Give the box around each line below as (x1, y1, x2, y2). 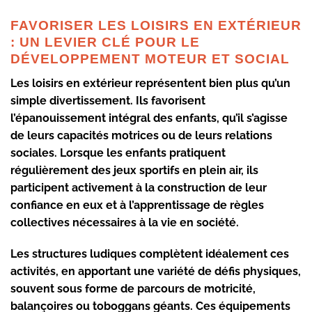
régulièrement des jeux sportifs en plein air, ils (10, 163, 258, 177)
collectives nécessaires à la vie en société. (10, 215, 239, 229)
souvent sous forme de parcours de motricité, (10, 282, 256, 296)
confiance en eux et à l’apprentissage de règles (10, 198, 264, 212)
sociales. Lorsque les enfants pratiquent (10, 146, 226, 159)
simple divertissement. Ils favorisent (10, 93, 205, 107)
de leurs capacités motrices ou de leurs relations (10, 128, 272, 142)
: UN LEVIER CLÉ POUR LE (10, 34, 200, 49)
